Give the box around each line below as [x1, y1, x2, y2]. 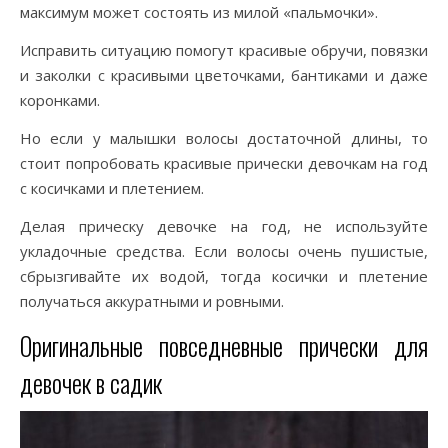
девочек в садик [20, 364, 162, 401]
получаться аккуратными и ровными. [20, 291, 284, 311]
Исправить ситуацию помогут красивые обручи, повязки [20, 40, 428, 60]
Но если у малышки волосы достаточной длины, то [20, 128, 428, 148]
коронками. [20, 90, 100, 110]
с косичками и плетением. [20, 178, 204, 198]
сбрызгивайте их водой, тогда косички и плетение [20, 266, 428, 286]
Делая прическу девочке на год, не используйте [20, 216, 428, 236]
